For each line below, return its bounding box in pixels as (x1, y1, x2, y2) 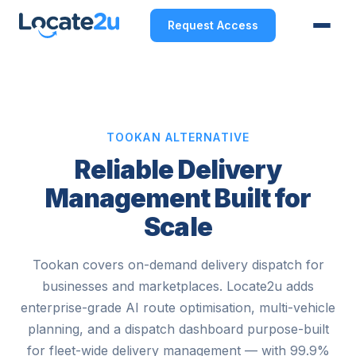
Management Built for (45, 183, 311, 214)
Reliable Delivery (75, 154, 281, 185)
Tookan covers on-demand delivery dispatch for (32, 257, 324, 273)
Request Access (167, 18, 258, 32)
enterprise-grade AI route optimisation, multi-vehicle (21, 300, 335, 315)
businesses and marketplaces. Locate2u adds (42, 278, 314, 294)
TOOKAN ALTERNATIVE (106, 130, 250, 144)
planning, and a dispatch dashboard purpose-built (27, 321, 329, 337)
